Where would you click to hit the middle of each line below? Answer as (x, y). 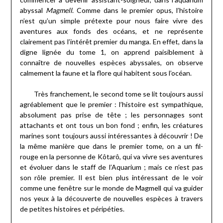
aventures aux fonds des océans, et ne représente (111, 31)
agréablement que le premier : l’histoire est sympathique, (111, 105)
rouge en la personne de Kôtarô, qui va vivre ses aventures (111, 157)
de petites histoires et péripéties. (72, 209)
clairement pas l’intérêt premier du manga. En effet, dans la (111, 42)
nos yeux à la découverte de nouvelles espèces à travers (111, 199)
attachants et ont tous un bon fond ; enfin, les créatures (111, 125)
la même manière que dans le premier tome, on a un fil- (111, 146)
